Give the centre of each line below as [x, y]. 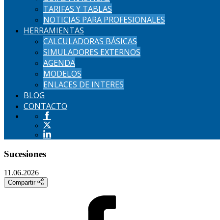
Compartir [23, 183]
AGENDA [59, 63]
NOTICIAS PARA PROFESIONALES [104, 20]
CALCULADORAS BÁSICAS [90, 41]
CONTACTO [45, 106]
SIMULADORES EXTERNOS [92, 52]
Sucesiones [25, 154]
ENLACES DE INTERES [83, 84]
